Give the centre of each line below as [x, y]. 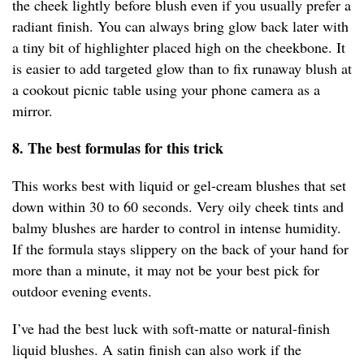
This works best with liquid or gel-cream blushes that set [179, 186]
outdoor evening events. [82, 291]
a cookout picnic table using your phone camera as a [166, 90]
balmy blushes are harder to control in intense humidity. [177, 228]
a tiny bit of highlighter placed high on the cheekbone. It [179, 48]
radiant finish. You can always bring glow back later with [180, 26]
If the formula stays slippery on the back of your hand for [180, 249]
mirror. [32, 111]
